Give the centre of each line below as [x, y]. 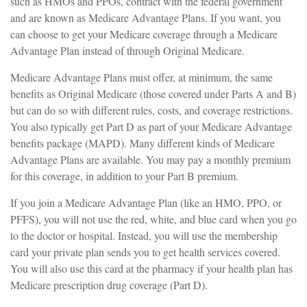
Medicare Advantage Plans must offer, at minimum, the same [142, 77]
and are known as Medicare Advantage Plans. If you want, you [146, 17]
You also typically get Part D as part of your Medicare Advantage [151, 126]
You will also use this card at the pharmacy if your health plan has [151, 268]
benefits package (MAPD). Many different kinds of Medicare [143, 143]
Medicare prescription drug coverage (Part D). [109, 285]
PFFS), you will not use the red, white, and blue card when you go [153, 219]
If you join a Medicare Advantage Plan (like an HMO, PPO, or [146, 202]
